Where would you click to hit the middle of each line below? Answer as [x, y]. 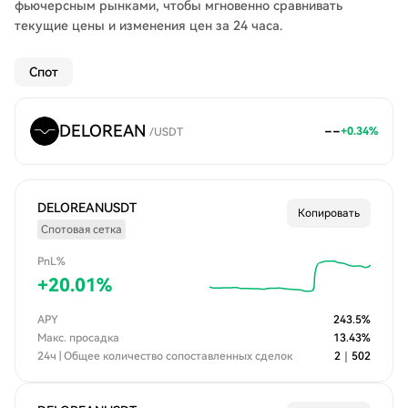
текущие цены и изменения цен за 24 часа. [148, 25]
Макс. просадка [78, 338]
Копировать [329, 213]
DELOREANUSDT [87, 208]
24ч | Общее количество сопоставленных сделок [165, 356]
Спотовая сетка [82, 229]
